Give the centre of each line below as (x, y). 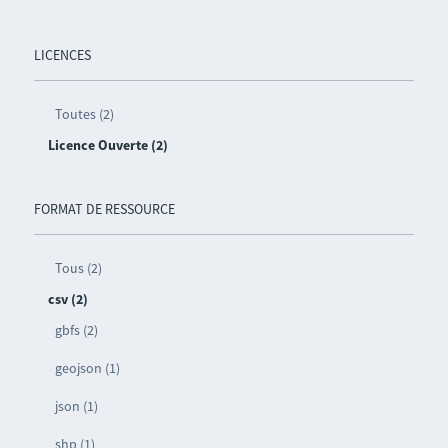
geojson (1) (87, 367)
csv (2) (67, 298)
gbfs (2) (76, 329)
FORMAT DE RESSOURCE (104, 208)
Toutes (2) (84, 113)
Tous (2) (78, 267)
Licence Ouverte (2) (107, 144)
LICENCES (62, 54)
